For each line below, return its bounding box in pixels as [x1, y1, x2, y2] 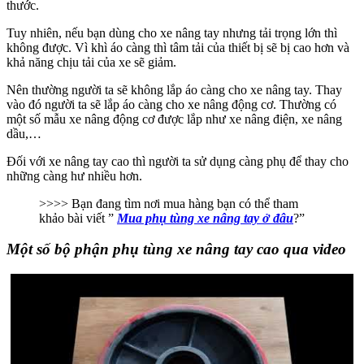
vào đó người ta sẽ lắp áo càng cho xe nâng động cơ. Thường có [6, 97, 336, 111]
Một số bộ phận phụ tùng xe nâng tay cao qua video [6, 240, 346, 258]
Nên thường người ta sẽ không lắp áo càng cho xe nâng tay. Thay [6, 82, 342, 97]
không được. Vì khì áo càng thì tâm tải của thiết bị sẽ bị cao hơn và [6, 40, 349, 54]
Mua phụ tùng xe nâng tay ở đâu [117, 210, 293, 225]
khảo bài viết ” [39, 210, 117, 225]
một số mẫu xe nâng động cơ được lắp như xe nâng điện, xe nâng [6, 111, 342, 126]
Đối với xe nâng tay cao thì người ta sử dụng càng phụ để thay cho [6, 154, 349, 168]
